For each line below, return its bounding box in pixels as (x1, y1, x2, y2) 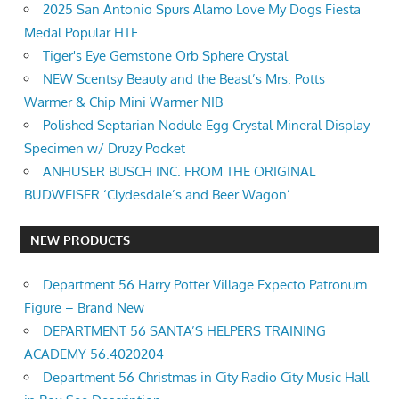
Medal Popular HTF (24, 23, 138, 41)
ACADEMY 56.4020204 (24, 345, 164, 362)
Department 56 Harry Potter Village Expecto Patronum (43, 275, 367, 293)
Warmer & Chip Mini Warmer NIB (24, 93, 223, 110)
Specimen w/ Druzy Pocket (24, 139, 185, 157)
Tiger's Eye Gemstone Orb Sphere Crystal (43, 46, 288, 64)
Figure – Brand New (24, 298, 144, 316)
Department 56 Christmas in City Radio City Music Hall (43, 368, 369, 386)
